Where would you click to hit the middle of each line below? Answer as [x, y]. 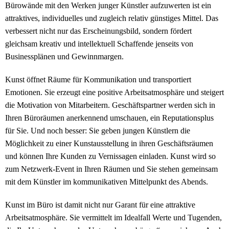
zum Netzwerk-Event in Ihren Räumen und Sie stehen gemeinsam [111, 169]
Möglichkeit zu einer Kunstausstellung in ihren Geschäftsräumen [109, 144]
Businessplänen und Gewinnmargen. [64, 57]
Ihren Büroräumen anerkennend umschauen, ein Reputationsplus [109, 118]
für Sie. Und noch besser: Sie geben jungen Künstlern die [98, 131]
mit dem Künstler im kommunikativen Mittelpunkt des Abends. [107, 182]
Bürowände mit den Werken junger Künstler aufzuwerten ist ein [108, 6]
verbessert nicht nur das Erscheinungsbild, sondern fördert [98, 31]
